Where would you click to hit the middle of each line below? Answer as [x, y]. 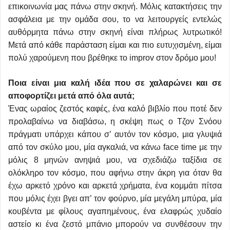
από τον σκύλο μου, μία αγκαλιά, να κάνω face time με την [115, 147]
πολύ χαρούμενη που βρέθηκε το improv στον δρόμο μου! [112, 58]
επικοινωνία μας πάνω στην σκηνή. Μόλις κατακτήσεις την [115, 7]
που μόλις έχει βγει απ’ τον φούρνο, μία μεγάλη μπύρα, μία [115, 199]
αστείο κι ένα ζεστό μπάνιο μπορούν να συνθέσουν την [115, 224]
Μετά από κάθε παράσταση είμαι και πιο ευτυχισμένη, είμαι [115, 45]
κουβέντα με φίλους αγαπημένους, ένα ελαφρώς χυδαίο [115, 212]
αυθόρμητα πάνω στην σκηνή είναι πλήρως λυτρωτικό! [115, 32]
